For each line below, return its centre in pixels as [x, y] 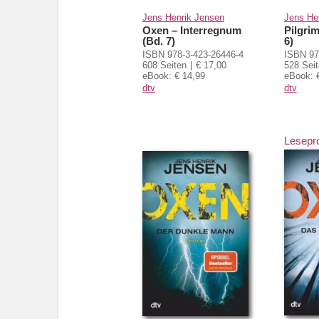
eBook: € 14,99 [174, 75]
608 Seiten [164, 65]
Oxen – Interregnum [192, 30]
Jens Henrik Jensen [183, 17]
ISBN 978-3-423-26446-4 [193, 54]
